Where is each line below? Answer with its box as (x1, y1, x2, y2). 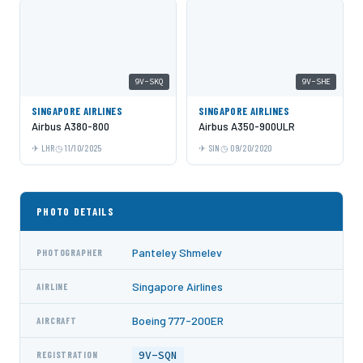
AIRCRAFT (36, 314, 78, 326)
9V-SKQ (135, 75, 164, 87)
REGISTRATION (36, 348, 98, 360)
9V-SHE (301, 75, 331, 87)
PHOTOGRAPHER (36, 246, 103, 258)
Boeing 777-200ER (132, 313, 224, 327)
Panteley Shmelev (132, 245, 222, 259)
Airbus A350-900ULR (199, 119, 295, 133)
